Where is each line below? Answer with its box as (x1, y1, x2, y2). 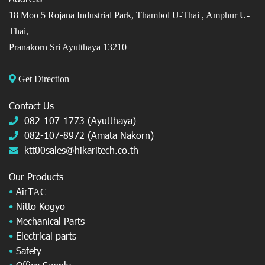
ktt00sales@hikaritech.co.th (24, 144, 138, 157)
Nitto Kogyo (16, 200, 65, 213)
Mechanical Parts (16, 215, 85, 228)
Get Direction (18, 74, 79, 85)
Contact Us (9, 99, 54, 112)
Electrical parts (16, 230, 76, 243)
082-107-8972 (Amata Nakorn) (24, 129, 154, 142)
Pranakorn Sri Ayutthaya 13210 (9, 42, 127, 53)
